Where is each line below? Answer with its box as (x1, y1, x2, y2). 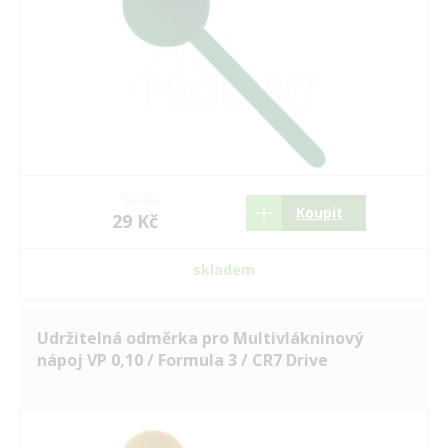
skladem (193, 260, 255, 279)
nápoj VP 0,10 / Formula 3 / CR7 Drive (37, 349, 328, 371)
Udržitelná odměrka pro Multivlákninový (37, 327, 363, 349)
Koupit (295, 203, 343, 222)
